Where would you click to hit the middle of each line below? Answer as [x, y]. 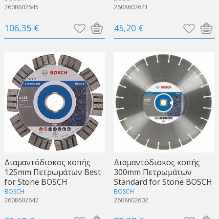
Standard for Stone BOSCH [163, 182]
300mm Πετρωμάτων [153, 172]
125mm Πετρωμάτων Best [52, 172]
